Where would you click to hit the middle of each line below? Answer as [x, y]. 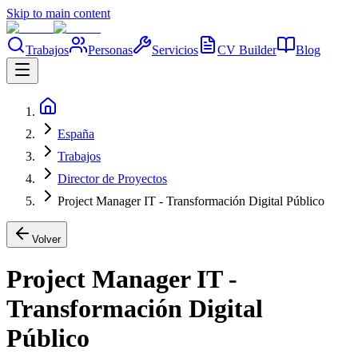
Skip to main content [58, 13]
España [76, 134]
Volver [46, 239]
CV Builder [247, 50]
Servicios [175, 50]
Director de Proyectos [112, 179]
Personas [110, 50]
